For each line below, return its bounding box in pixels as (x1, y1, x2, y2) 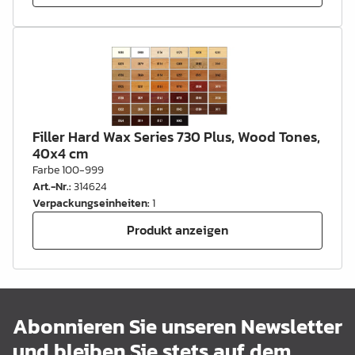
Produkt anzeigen (127, 220, 228, 240)
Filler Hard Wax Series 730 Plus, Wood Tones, (32, 125, 320, 147)
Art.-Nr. (32, 177, 69, 195)
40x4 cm (32, 142, 88, 164)
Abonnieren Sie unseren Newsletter (13, 310, 342, 342)
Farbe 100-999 (32, 161, 104, 178)
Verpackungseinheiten (32, 194, 147, 212)
